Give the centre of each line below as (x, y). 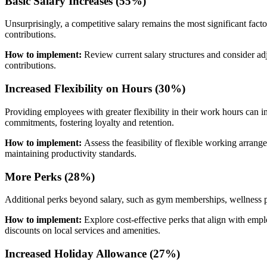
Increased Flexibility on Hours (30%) (95, 89)
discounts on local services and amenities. (83, 231)
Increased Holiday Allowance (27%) (92, 254)
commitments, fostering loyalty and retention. (89, 122)
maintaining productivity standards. (71, 153)
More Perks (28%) (50, 176)
